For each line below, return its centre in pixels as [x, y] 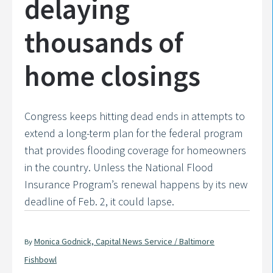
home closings [112, 76]
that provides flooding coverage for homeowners [135, 150]
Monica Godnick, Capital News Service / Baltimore [124, 241]
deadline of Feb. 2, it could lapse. [99, 201]
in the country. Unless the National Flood [119, 167]
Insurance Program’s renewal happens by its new [136, 184]
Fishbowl [41, 259]
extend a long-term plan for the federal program [133, 133]
